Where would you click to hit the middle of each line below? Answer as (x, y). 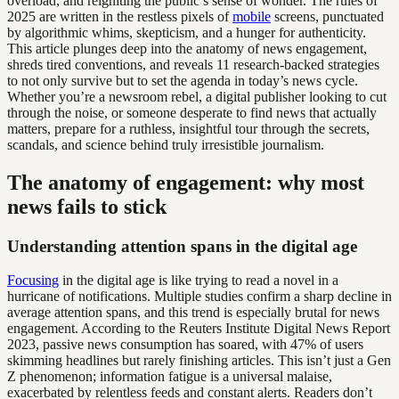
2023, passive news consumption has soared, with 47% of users (185, 345)
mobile (252, 16)
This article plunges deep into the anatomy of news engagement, (187, 48)
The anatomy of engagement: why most (186, 182)
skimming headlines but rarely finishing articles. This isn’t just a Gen (199, 361)
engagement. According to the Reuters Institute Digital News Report (199, 329)
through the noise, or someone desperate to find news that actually (192, 112)
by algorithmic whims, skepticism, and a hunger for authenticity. (187, 32)
